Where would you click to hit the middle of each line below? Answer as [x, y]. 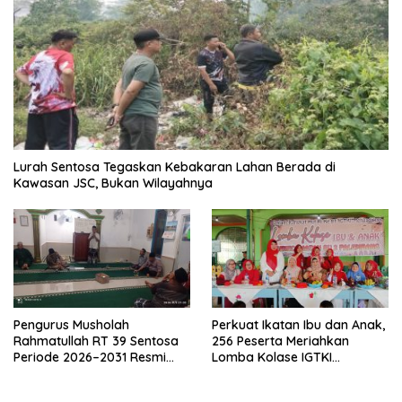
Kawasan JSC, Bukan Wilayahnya [113, 184]
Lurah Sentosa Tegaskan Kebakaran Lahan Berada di [175, 167]
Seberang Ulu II [256, 374]
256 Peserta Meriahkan [280, 341]
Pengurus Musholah [71, 325]
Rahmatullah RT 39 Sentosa [96, 341]
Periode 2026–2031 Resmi [90, 358]
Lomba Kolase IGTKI [272, 358]
